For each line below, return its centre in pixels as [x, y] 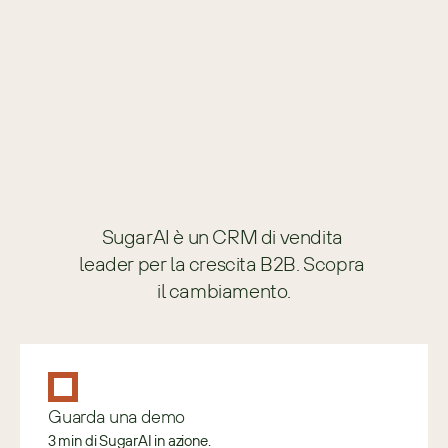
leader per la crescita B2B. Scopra [222, 263]
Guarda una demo [117, 416]
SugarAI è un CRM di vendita [222, 236]
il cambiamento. [224, 290]
